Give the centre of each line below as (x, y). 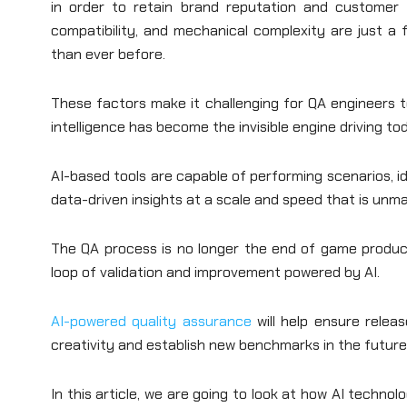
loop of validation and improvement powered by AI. (217, 272)
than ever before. (108, 54)
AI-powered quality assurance (151, 321)
